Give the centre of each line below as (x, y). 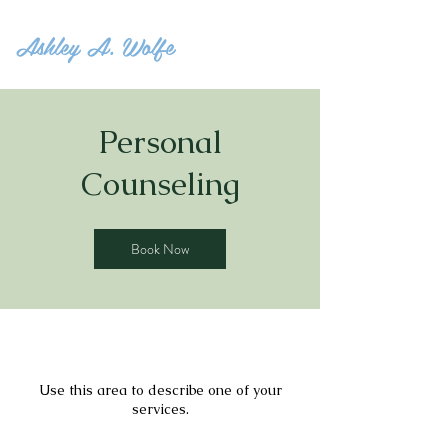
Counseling (160, 183)
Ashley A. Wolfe (95, 45)
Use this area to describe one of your (160, 390)
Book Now (160, 249)
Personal (160, 141)
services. (160, 409)
